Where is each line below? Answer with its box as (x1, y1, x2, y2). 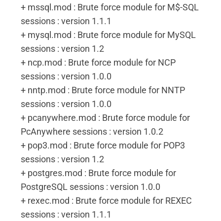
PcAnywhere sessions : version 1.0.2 (21, 126, 163, 137)
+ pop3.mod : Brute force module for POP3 (21, 140, 185, 150)
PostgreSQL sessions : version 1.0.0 (21, 182, 160, 192)
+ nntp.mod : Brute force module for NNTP (21, 85, 185, 95)
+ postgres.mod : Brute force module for (21, 168, 176, 178)
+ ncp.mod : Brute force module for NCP (21, 57, 176, 68)
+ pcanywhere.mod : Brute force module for (21, 112, 190, 123)
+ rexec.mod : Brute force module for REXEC (21, 195, 192, 206)
